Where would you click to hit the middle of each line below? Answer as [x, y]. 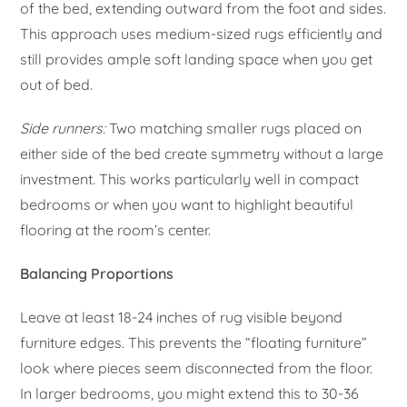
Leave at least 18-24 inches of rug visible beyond [182, 317]
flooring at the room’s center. [116, 229]
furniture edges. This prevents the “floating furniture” [194, 342]
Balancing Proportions [97, 273]
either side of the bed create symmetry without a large [202, 153]
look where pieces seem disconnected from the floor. [197, 367]
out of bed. [57, 84]
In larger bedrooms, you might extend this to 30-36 [190, 393]
